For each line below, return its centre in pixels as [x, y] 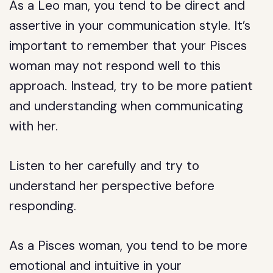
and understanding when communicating [126, 106]
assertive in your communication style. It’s [130, 26]
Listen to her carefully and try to [105, 166]
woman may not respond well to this [115, 66]
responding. [43, 206]
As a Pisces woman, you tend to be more [129, 246]
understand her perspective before [112, 186]
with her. [34, 126]
